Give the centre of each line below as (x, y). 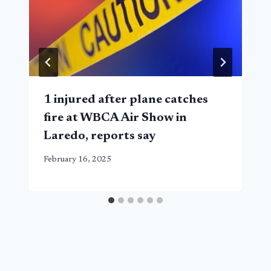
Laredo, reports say (100, 136)
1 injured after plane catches (126, 100)
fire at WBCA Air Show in (115, 118)
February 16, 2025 (77, 159)
